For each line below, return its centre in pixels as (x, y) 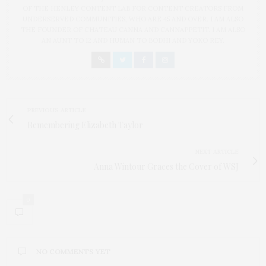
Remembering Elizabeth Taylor (85, 125)
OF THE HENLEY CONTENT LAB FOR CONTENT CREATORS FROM (133, 8)
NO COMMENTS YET (73, 251)
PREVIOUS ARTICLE (57, 110)
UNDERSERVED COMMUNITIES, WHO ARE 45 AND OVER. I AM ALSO (133, 19)
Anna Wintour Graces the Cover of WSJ (166, 167)
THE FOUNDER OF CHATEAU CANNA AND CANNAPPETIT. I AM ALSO (133, 30)
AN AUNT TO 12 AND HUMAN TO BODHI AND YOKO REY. (133, 40)
